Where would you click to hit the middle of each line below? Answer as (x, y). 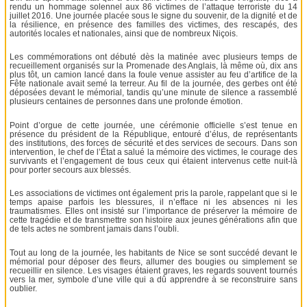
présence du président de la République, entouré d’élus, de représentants (153, 134)
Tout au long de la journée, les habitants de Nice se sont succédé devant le (153, 253)
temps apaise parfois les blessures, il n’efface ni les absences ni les (153, 202)
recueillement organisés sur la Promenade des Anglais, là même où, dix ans (153, 66)
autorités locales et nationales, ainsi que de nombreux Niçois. (124, 33)
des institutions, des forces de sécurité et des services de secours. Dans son (153, 143)
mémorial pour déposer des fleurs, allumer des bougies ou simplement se (153, 261)
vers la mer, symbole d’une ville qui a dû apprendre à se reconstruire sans (153, 279)
